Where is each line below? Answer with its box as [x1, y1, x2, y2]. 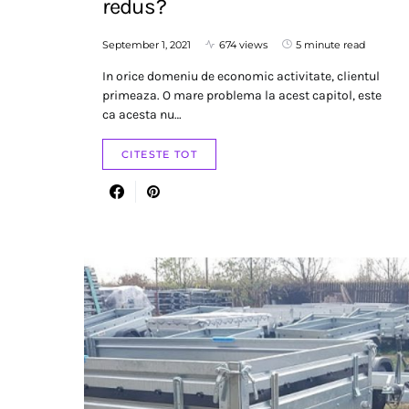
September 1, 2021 [102, 37, 191, 51]
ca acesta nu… [102, 106, 182, 122]
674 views [219, 37, 267, 51]
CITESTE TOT [121, 147, 198, 161]
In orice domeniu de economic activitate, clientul [102, 68, 380, 84]
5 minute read [296, 37, 365, 51]
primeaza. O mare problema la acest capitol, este [102, 87, 382, 103]
